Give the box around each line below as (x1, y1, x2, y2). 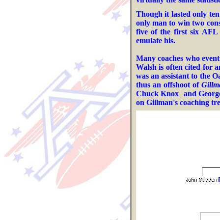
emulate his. (136, 36, 175, 45)
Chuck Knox (136, 89, 181, 98)
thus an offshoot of (136, 81, 201, 89)
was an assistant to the (136, 72, 212, 80)
